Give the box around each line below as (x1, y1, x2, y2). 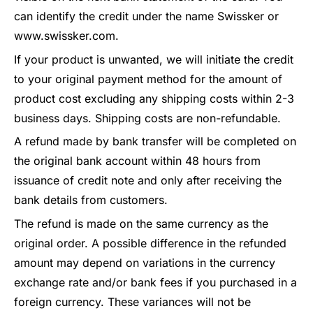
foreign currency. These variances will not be (14, 294, 251, 309)
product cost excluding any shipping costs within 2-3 (14, 91, 294, 105)
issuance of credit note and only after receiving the (14, 173, 282, 188)
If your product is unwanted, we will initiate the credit (14, 52, 293, 66)
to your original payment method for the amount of (14, 71, 282, 86)
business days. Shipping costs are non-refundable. (14, 110, 284, 125)
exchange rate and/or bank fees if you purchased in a (14, 275, 297, 289)
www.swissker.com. (14, 29, 119, 43)
